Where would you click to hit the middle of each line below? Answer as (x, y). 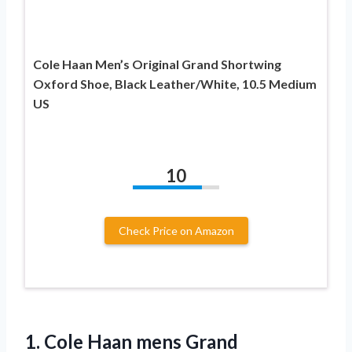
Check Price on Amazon (176, 230)
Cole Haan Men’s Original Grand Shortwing (157, 64)
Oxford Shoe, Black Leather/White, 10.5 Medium (175, 83)
